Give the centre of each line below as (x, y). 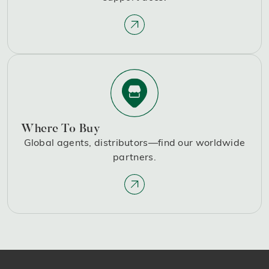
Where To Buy (61, 129)
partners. (134, 157)
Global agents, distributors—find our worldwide (134, 143)
